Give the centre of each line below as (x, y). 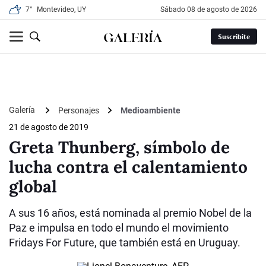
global (33, 187)
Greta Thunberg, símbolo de (119, 148)
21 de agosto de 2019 (49, 127)
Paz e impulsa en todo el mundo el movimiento (119, 228)
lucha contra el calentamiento (128, 167)
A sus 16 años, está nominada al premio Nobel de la (130, 213)
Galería (23, 110)
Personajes (79, 110)
